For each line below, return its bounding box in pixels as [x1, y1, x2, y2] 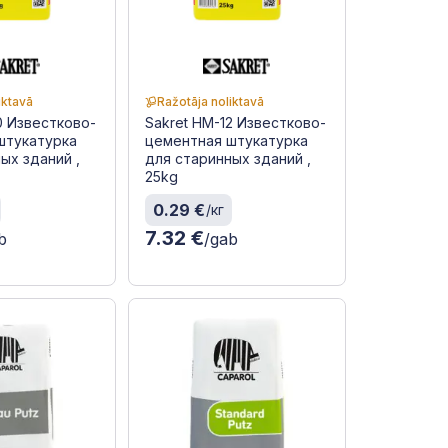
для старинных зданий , [144, 150, 311, 168]
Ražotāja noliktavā [156, 94, 264, 110]
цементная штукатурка [144, 132, 308, 150]
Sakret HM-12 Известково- [144, 114, 326, 132]
